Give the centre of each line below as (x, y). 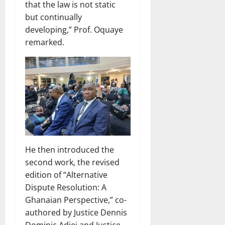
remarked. (45, 42)
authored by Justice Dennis (76, 212)
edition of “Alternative (66, 175)
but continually (53, 17)
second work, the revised (72, 162)
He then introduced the (70, 149)
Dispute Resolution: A (66, 187)
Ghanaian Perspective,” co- (76, 200)
